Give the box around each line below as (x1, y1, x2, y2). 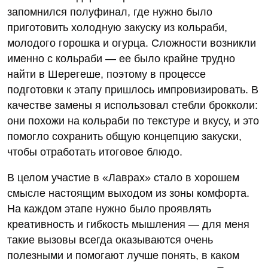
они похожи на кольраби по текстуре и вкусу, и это (7, 115, 259, 127)
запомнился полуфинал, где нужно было (7, 6, 212, 19)
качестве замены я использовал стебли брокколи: (7, 99, 258, 112)
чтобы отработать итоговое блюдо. (7, 146, 182, 159)
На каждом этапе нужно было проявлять (7, 203, 211, 215)
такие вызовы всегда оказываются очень (7, 234, 213, 246)
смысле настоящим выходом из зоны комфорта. (7, 187, 249, 200)
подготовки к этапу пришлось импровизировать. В (7, 84, 258, 96)
